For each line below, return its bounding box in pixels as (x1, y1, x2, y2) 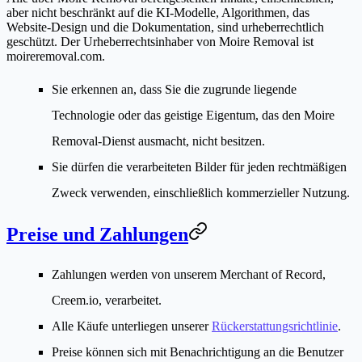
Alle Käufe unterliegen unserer (52, 319, 212, 334)
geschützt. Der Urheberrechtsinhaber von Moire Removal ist (6, 34, 314, 48)
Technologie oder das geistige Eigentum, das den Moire (52, 107, 335, 122)
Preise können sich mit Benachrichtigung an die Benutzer (52, 345, 343, 360)
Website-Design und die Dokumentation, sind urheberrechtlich (6, 19, 324, 34)
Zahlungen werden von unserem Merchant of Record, (52, 267, 326, 282)
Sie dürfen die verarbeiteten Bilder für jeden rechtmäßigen (52, 159, 347, 174)
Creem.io (52, 293, 99, 308)
